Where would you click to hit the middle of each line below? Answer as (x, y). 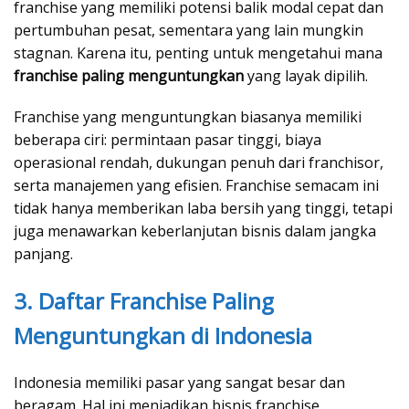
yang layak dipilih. (306, 76)
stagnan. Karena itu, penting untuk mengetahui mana (198, 53)
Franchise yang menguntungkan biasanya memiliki (188, 117)
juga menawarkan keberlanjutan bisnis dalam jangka (195, 231)
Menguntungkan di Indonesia (163, 336)
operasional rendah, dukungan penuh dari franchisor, (199, 163)
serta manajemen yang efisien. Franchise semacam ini (196, 186)
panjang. (43, 254)
